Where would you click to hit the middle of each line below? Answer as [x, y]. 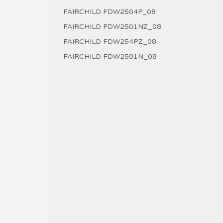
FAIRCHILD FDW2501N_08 [110, 56]
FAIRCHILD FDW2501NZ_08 [112, 27]
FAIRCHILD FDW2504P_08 [110, 12]
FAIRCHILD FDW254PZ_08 [110, 42]
